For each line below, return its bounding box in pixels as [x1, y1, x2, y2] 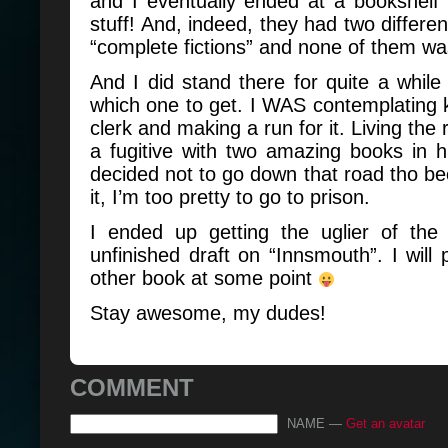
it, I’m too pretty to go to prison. [90, 186, 370, 208]
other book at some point [90, 267, 318, 289]
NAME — [287, 417, 346, 431]
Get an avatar [346, 417, 425, 431]
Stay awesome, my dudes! [90, 302, 326, 324]
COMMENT [70, 375, 194, 401]
